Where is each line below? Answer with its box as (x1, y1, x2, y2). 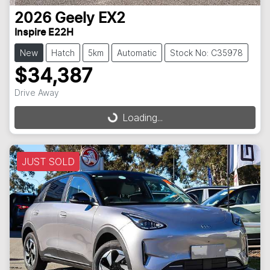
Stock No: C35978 (170, 47, 243, 58)
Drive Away (14, 87, 59, 98)
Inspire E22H (14, 27, 74, 37)
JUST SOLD (22, 155, 75, 168)
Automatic (117, 47, 157, 58)
